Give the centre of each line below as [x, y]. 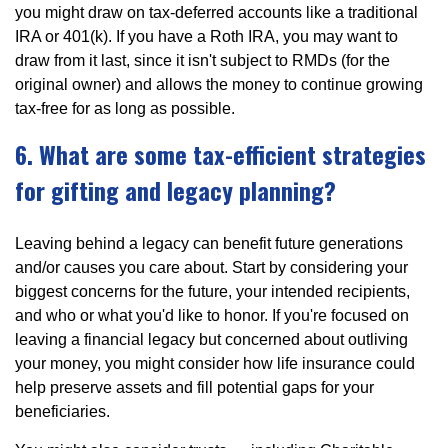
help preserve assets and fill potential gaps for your [194, 387]
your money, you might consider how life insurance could [215, 363]
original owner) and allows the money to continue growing [219, 84]
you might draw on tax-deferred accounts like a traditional [216, 12]
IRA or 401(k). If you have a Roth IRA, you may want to [206, 36]
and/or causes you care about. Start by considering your [211, 267]
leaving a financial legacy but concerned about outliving [211, 339]
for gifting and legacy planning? [175, 189]
